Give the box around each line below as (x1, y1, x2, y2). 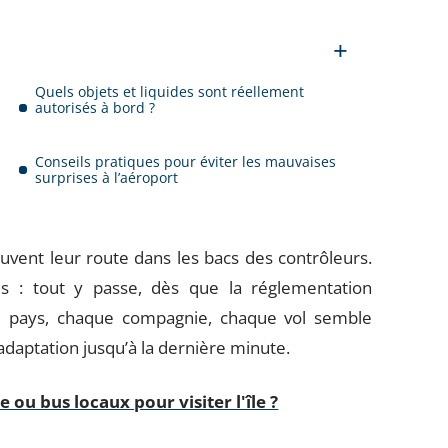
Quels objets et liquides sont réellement (35, 82, 305, 101)
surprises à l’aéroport (35, 168, 179, 187)
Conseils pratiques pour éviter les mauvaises (35, 152, 337, 171)
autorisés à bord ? (35, 98, 156, 117)
